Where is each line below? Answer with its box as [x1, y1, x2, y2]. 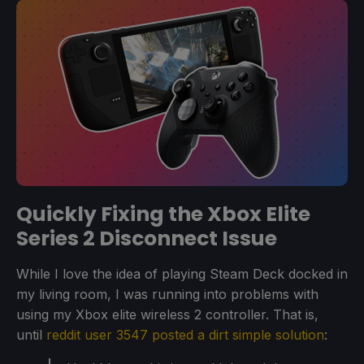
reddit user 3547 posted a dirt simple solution [46, 326, 324, 343]
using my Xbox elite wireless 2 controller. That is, [16, 305, 318, 323]
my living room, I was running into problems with [16, 285, 318, 302]
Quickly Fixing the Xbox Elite [16, 199, 310, 228]
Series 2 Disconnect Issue [16, 223, 277, 253]
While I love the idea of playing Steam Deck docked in [16, 265, 348, 282]
